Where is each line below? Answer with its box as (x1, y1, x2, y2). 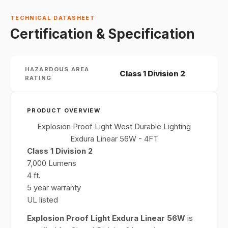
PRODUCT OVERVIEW (27, 107, 101, 114)
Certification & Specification (10, 26, 195, 42)
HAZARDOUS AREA (25, 66, 90, 73)
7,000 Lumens (27, 158, 76, 168)
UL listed (27, 195, 58, 205)
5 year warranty (27, 183, 81, 192)
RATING (25, 74, 51, 81)
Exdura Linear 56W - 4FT (70, 134, 158, 144)
